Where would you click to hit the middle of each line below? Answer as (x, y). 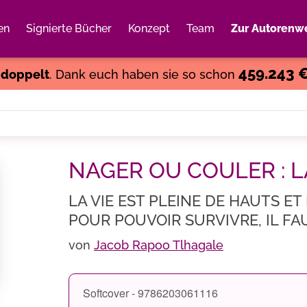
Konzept (149, 28)
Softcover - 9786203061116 (150, 293)
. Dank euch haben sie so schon (144, 74)
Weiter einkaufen (214, 45)
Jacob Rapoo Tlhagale (159, 245)
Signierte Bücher (69, 28)
